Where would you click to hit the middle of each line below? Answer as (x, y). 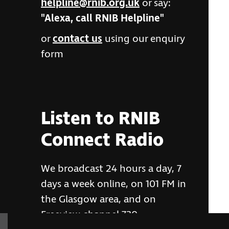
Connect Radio (102, 141)
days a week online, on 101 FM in (113, 184)
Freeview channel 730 (89, 215)
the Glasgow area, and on (98, 200)
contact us (77, 39)
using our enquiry (144, 39)
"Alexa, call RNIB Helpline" (102, 19)
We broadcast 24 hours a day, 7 (111, 169)
